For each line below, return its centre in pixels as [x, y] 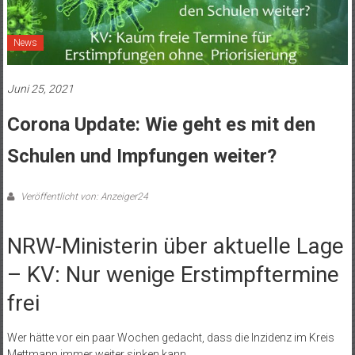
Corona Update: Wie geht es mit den [161, 124]
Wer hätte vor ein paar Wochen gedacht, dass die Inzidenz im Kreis [170, 337]
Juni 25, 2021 [40, 88]
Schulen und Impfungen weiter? [141, 156]
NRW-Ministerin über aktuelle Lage [175, 246]
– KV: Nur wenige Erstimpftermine [173, 274]
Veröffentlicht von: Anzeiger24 [83, 196]
